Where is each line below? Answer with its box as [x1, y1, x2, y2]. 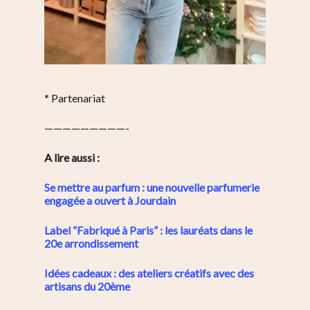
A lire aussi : [44, 150, 100, 164]
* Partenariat [44, 91, 105, 104]
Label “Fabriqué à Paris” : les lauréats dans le [44, 223, 253, 237]
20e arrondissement [44, 236, 138, 250]
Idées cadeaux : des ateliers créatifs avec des [44, 266, 254, 280]
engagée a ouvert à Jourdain [44, 193, 176, 207]
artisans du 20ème [44, 279, 130, 293]
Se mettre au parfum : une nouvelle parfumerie [44, 180, 259, 194]
